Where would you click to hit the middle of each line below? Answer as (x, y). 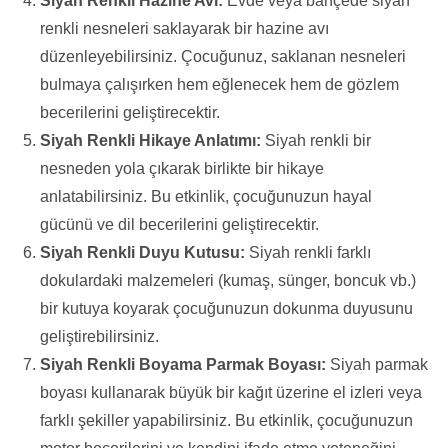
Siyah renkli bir (316, 140)
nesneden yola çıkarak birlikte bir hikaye (182, 168)
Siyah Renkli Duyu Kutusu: (142, 252)
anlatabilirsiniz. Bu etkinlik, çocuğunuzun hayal (206, 196)
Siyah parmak (377, 364)
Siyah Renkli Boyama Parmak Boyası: (183, 364)
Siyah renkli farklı (308, 252)
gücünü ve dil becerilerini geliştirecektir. (179, 224)
